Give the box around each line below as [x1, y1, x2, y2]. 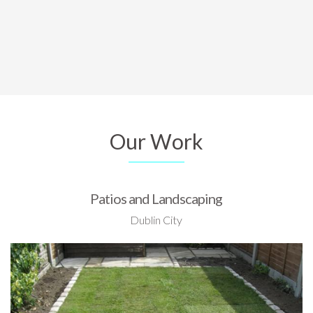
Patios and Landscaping [90, 189, 223, 207]
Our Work [110, 128, 203, 154]
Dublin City [130, 212, 183, 226]
